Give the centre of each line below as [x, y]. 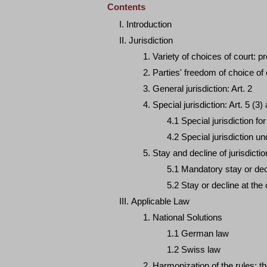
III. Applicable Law [154, 201]
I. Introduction [145, 24]
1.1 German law [198, 233]
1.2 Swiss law [194, 249]
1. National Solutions [183, 217]
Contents [126, 7]
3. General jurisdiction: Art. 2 [198, 89]
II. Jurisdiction [146, 40]
